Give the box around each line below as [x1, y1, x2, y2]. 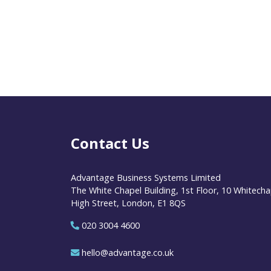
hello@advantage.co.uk [82, 246, 174, 258]
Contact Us [71, 132, 149, 153]
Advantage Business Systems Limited [71, 171, 221, 183]
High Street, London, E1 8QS [71, 197, 186, 209]
